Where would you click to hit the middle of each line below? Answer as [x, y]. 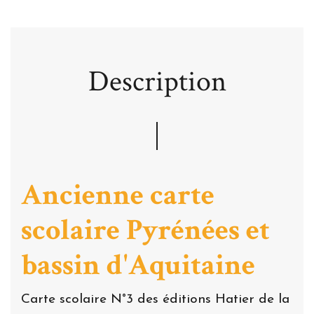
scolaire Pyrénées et [145, 230]
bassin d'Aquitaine [138, 265]
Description [157, 81]
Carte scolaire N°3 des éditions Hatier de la [155, 299]
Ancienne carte [118, 195]
